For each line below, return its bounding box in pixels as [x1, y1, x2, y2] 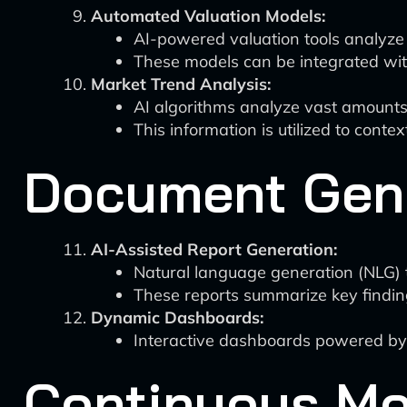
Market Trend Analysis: [91, 74, 271, 94]
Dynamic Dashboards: [91, 307, 263, 328]
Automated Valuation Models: [91, 5, 325, 26]
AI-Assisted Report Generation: [91, 239, 337, 260]
